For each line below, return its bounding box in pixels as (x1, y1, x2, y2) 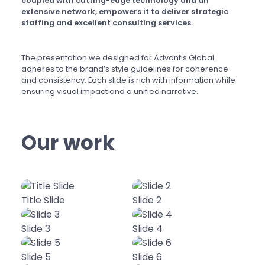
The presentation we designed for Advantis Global (21, 53, 214, 63)
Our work (21, 129, 115, 157)
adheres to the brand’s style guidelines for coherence (21, 64, 228, 75)
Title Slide (21, 193, 65, 208)
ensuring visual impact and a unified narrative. (21, 86, 198, 97)
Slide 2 (132, 193, 161, 208)
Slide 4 (132, 222, 163, 236)
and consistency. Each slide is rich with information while (21, 75, 235, 86)
